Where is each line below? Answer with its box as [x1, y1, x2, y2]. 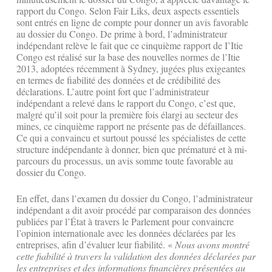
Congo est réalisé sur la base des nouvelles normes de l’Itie [16, 50, 240, 64]
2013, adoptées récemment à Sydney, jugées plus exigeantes [16, 62, 245, 75]
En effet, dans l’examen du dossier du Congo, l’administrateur [16, 192, 253, 205]
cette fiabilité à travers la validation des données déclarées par [16, 250, 256, 263]
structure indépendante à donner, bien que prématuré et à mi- [16, 143, 247, 156]
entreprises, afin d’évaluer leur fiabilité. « [16, 238, 175, 251]
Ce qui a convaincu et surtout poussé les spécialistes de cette [16, 131, 246, 144]
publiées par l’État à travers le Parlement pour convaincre [16, 215, 234, 228]
